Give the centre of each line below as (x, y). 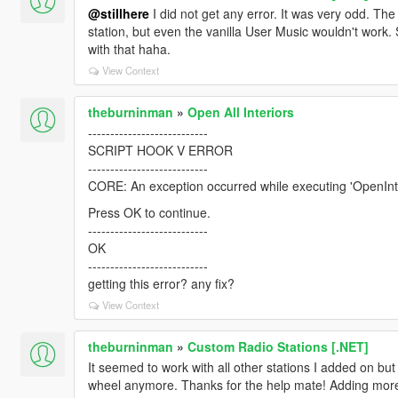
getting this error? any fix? (161, 283)
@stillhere (118, 13)
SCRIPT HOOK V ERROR (160, 150)
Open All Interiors (240, 111)
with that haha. (129, 48)
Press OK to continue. (149, 212)
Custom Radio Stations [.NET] (278, 346)
